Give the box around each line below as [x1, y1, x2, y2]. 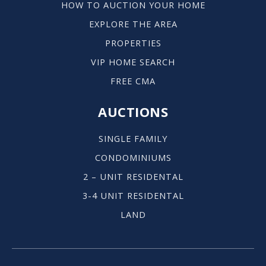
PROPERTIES [104, 37, 161, 49]
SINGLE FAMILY [99, 133, 167, 145]
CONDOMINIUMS [94, 152, 172, 164]
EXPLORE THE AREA [88, 18, 178, 30]
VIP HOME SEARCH [91, 56, 175, 68]
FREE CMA [110, 75, 156, 87]
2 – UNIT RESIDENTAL [83, 171, 183, 183]
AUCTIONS [98, 103, 168, 121]
